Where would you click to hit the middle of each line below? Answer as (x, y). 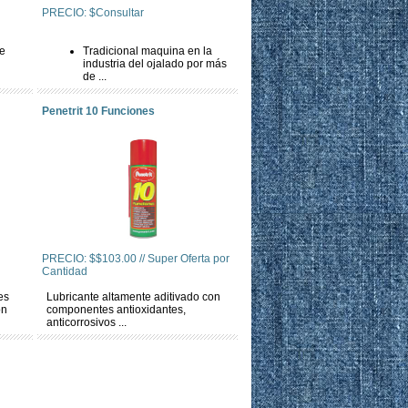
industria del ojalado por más (155, 64)
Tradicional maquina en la (148, 51)
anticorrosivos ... (87, 322)
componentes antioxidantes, (116, 310)
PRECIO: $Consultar (93, 13)
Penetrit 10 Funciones (98, 111)
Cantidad (65, 271)
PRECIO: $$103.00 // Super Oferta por (136, 259)
